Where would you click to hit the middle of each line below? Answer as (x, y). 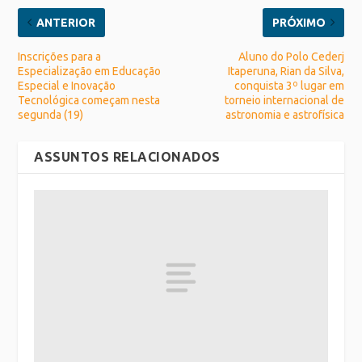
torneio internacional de (284, 100)
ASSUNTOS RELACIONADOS (127, 156)
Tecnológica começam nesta (89, 100)
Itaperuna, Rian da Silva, (286, 71)
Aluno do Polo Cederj (291, 56)
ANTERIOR (66, 22)
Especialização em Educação (90, 71)
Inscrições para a (60, 56)
